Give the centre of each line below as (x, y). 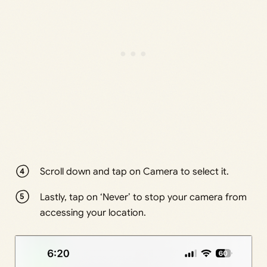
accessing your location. (93, 212)
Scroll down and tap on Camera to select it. (135, 172)
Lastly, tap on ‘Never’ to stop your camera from (144, 197)
